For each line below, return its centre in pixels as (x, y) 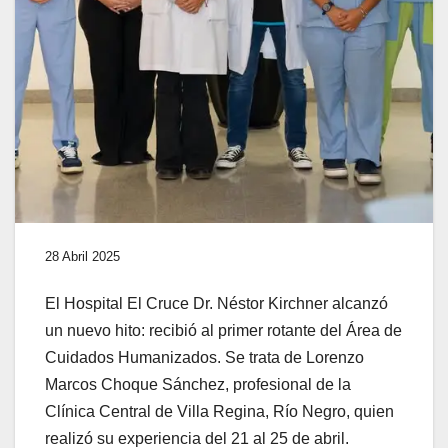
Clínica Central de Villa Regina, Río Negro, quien (219, 411)
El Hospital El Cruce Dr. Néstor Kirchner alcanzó (216, 303)
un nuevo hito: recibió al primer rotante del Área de (223, 330)
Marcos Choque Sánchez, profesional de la (198, 384)
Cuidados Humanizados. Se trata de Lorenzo (204, 357)
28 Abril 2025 (82, 256)
